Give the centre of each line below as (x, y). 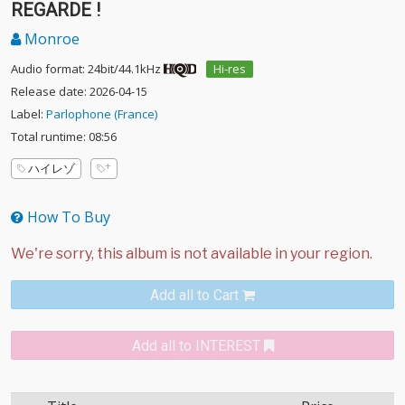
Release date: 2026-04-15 (79, 91)
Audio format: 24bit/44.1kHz (86, 69)
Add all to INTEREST (196, 346)
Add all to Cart (194, 295)
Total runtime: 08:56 (64, 137)
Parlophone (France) (102, 114)
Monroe (50, 39)
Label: (28, 114)
